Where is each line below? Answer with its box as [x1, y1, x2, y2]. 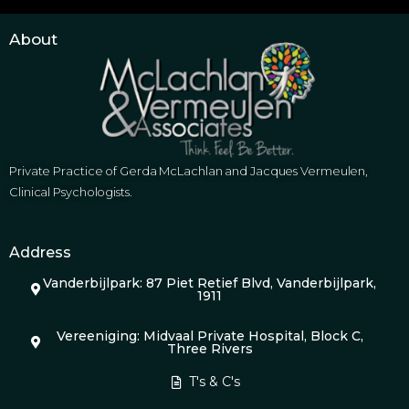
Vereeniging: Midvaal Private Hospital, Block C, [56, 328, 363, 345]
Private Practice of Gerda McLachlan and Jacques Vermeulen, [9, 163, 369, 179]
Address [9, 244, 71, 262]
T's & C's [189, 373, 241, 391]
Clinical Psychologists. [9, 184, 132, 200]
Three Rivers [166, 341, 253, 358]
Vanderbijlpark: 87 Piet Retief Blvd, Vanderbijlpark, [43, 275, 376, 292]
